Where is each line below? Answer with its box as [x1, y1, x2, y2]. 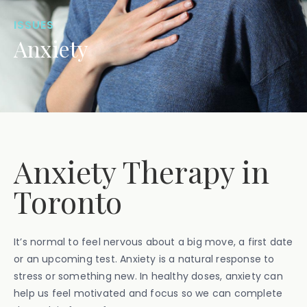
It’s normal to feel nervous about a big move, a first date [14, 235, 293, 249]
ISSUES [14, 17, 54, 33]
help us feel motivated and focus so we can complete [14, 286, 283, 300]
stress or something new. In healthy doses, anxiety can [14, 269, 283, 283]
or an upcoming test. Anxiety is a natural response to [14, 252, 275, 266]
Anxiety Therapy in [14, 151, 269, 191]
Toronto [14, 181, 122, 221]
